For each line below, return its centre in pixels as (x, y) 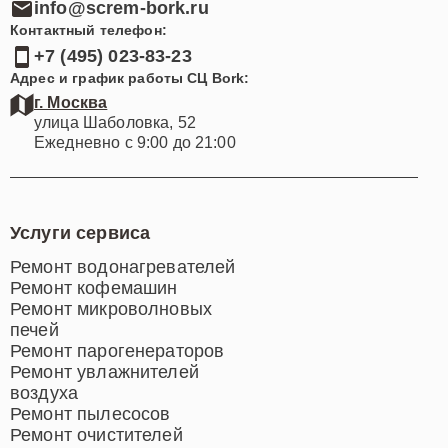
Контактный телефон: (88, 29)
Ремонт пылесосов (90, 413)
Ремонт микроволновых (111, 308)
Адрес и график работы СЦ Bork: (130, 77)
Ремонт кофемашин (94, 287)
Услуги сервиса (80, 232)
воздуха (44, 392)
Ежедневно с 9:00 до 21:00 (135, 142)
